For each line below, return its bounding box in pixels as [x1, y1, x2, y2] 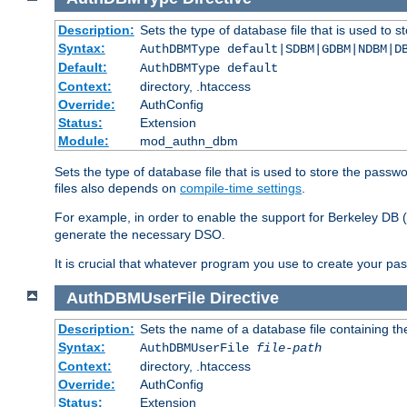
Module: [57, 133, 109, 148]
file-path [255, 341, 322, 356]
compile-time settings [180, 180, 302, 195]
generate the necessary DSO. [55, 226, 225, 242]
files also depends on [55, 180, 180, 195]
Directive [209, 288, 279, 307]
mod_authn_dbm [139, 133, 238, 148]
